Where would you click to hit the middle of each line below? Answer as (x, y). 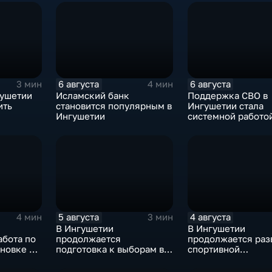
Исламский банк (93, 95)
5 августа (79, 217)
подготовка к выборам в (110, 249)
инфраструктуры (224, 259)
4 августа (210, 217)
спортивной (213, 249)
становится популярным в (114, 106)
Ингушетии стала (225, 106)
